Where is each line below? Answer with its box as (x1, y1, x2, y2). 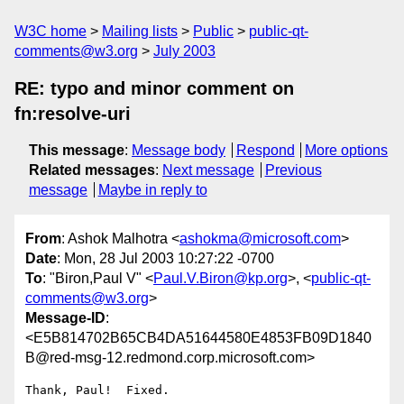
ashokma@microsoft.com (179, 231, 341, 247)
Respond (235, 142, 295, 158)
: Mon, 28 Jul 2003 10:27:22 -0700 (57, 251, 274, 267)
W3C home (14, 23, 87, 39)
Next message (162, 162, 254, 178)
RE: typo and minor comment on (14, 78, 294, 98)
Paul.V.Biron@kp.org (153, 271, 288, 287)
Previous (264, 162, 322, 178)
